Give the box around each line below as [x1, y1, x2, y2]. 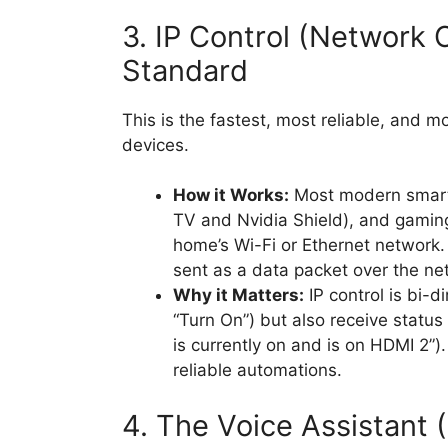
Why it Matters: [173, 285, 304, 306]
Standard [122, 52, 248, 88]
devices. [122, 134, 189, 155]
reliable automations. [173, 360, 342, 381]
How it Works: [173, 185, 289, 206]
